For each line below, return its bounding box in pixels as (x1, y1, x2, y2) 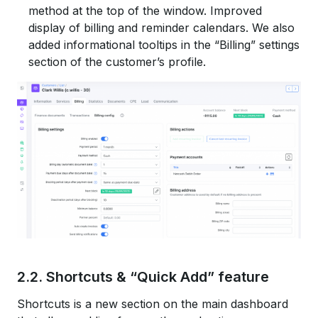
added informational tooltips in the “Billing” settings (28, 38, 300, 53)
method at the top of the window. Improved (28, 4, 262, 18)
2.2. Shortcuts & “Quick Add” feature (17, 268, 269, 285)
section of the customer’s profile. (28, 55, 206, 70)
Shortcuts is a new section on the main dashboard (17, 296, 288, 311)
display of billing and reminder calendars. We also (28, 21, 295, 35)
